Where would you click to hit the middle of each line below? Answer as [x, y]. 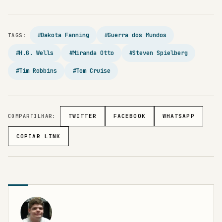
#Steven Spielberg [158, 53]
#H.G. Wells [35, 53]
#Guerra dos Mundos [136, 35]
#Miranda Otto [91, 53]
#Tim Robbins [36, 71]
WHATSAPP [178, 116]
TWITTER [82, 116]
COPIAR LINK [39, 136]
